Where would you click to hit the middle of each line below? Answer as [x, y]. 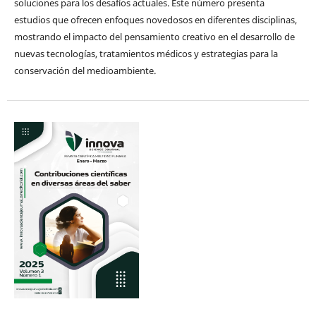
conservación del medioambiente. [85, 71]
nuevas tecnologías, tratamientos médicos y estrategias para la [146, 54]
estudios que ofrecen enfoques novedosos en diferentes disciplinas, [155, 20]
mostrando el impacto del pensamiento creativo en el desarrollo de [154, 37]
